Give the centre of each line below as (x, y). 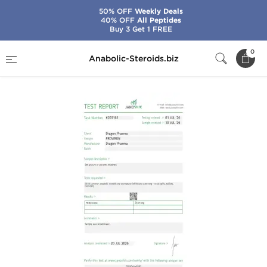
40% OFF (117, 20)
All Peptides (158, 20)
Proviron (208, 49)
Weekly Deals (157, 11)
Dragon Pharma (137, 49)
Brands (68, 49)
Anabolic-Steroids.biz (133, 58)
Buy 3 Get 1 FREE (141, 29)
